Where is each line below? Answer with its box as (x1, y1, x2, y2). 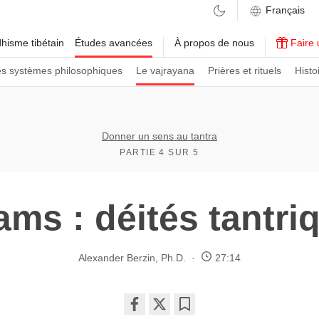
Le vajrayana (136, 65, 194, 76)
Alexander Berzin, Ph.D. (78, 251, 186, 263)
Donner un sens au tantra (102, 130, 217, 142)
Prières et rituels (208, 65, 281, 76)
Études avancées (75, 37, 152, 48)
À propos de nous (174, 37, 254, 48)
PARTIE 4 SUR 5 (120, 147, 199, 157)
